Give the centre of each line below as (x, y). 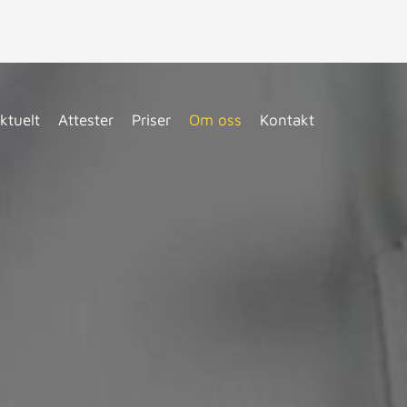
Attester (85, 120)
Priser (151, 120)
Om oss (215, 120)
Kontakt (287, 120)
